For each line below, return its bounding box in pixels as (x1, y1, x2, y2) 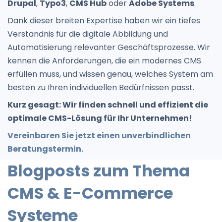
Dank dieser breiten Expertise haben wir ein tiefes (7, 14, 200, 26)
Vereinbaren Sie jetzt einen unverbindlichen (7, 129, 191, 141)
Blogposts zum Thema (7, 159, 190, 182)
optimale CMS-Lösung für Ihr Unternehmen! (7, 112, 192, 124)
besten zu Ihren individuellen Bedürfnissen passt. (7, 81, 194, 93)
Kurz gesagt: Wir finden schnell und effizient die (7, 99, 208, 111)
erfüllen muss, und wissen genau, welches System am (7, 68, 213, 80)
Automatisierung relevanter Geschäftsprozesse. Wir (7, 41, 210, 53)
